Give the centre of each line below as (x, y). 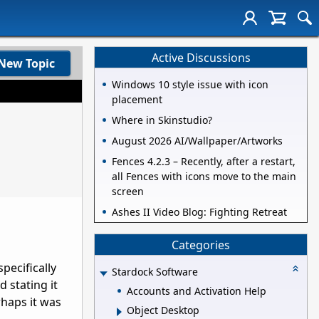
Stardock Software (155, 272)
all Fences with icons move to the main (204, 177)
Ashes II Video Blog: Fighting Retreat (199, 212)
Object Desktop (163, 310)
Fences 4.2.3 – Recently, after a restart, (204, 162)
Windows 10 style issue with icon (190, 85)
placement (137, 100)
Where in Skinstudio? (162, 120)
